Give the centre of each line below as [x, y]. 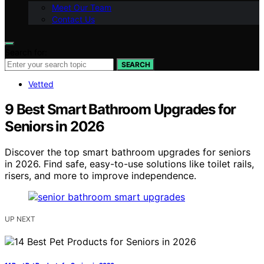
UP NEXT [20, 219]
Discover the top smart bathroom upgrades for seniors [128, 152]
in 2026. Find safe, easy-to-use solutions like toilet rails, [129, 164]
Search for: [26, 52]
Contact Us [73, 19]
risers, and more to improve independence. [100, 176]
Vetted [41, 84]
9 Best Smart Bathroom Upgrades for [121, 109]
